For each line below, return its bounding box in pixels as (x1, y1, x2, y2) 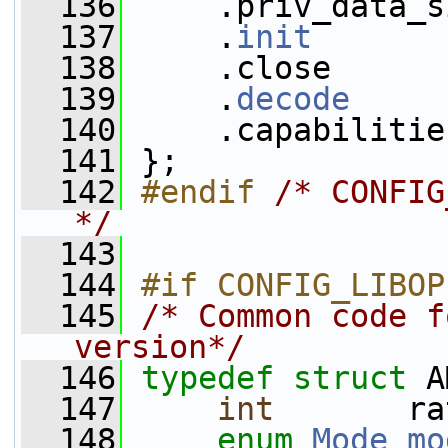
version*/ (74, 329, 245, 365)
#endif (141, 174, 274, 210)
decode (236, 81, 350, 117)
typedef (141, 360, 274, 396)
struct (293, 360, 426, 396)
